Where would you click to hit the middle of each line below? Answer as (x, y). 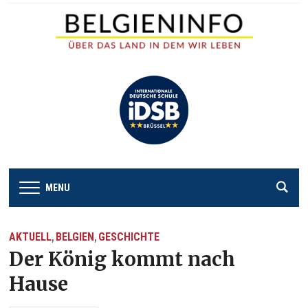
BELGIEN (75, 236)
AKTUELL (31, 236)
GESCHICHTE (129, 236)
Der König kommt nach (122, 259)
